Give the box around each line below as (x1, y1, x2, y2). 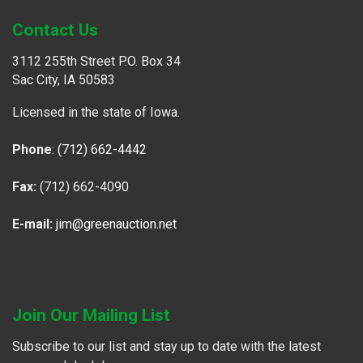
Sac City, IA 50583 (12, 71, 115, 88)
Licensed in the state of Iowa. (12, 104, 183, 120)
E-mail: (12, 216, 53, 232)
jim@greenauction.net (56, 216, 177, 232)
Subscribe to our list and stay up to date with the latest (12, 338, 321, 354)
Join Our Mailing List (12, 305, 170, 325)
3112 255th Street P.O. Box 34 (12, 53, 181, 69)
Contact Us (12, 19, 98, 40)
